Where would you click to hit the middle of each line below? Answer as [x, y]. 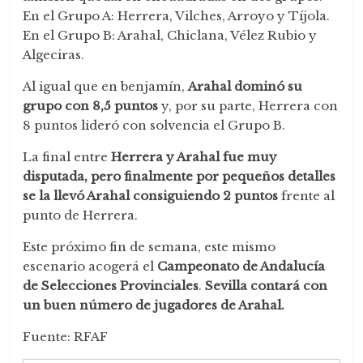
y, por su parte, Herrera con [248, 106]
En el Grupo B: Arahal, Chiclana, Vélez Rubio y [170, 36]
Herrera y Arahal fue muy [194, 157]
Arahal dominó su [246, 87]
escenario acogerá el [90, 267]
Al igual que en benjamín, [106, 87]
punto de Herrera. [81, 216]
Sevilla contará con [267, 286]
